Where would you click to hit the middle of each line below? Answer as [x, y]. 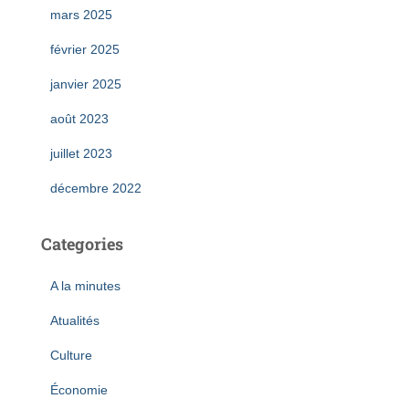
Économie [79, 389]
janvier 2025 [86, 84]
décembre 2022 [96, 188]
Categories [82, 243]
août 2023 [79, 118]
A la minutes [85, 285]
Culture [71, 355]
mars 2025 [81, 14]
